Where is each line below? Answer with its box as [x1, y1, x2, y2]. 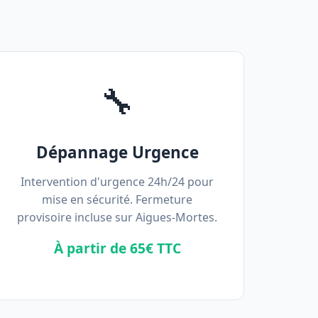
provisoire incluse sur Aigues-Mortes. [17, 209, 218, 225]
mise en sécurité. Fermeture [42, 192, 193, 207]
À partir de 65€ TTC [53, 238, 181, 258]
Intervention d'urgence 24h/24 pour [21, 174, 214, 190]
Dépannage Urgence [35, 141, 199, 163]
